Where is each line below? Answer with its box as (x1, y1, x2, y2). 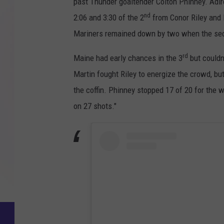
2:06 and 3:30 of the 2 (73, 12, 144, 23)
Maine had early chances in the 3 (73, 53, 182, 63)
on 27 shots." (73, 101, 116, 111)
